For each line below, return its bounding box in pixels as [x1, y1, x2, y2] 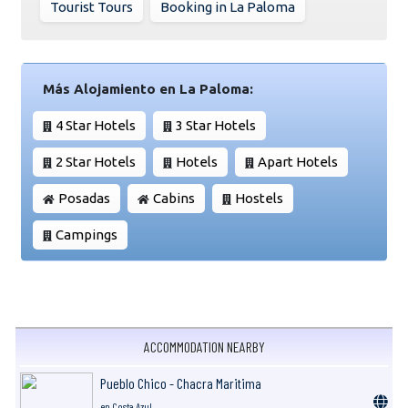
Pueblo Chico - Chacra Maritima [100, 373, 261, 392]
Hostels [235, 189, 283, 206]
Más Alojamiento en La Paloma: [43, 80, 253, 97]
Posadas [58, 189, 110, 206]
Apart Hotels [258, 153, 338, 169]
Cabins [153, 189, 195, 206]
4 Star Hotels [56, 117, 136, 133]
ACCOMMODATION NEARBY [143, 337, 265, 355]
